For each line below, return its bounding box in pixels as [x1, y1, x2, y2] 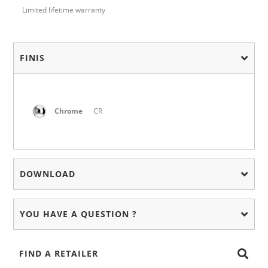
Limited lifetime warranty [22, 5, 106, 16]
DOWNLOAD [20, 168, 76, 180]
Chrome [54, 106, 83, 117]
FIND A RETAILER [19, 248, 99, 260]
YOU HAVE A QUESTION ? [20, 208, 138, 220]
